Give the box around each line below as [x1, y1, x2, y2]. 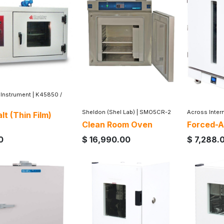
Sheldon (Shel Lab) [82, 108, 135, 115]
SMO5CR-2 [139, 108, 171, 115]
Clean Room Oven [82, 119, 152, 129]
